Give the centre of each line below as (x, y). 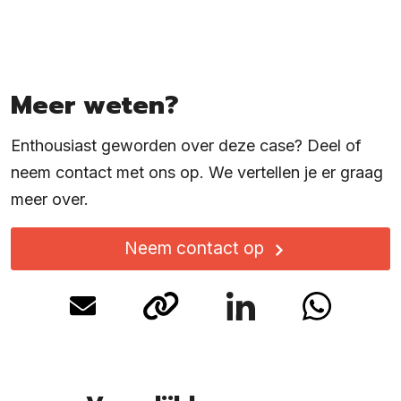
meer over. (50, 200)
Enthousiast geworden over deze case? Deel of (186, 146)
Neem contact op (194, 248)
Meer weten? (94, 106)
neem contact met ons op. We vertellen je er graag (197, 173)
